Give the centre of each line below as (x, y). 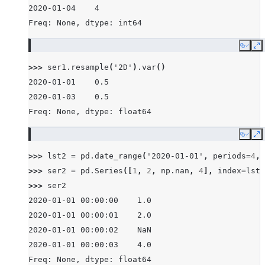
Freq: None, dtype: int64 (85, 23)
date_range (118, 156)
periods (230, 156)
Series (109, 171)
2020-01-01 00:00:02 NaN (90, 230)
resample (90, 67)
